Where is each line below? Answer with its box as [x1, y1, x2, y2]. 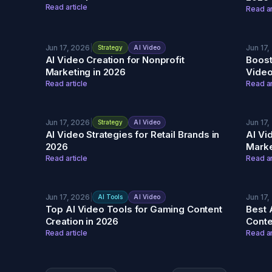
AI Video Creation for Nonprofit [45, 54, 185, 66]
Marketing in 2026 [45, 66, 126, 78]
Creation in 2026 [45, 216, 119, 227]
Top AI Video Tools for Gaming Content [45, 203, 222, 215]
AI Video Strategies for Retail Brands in [45, 129, 220, 140]
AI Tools [97, 193, 123, 200]
